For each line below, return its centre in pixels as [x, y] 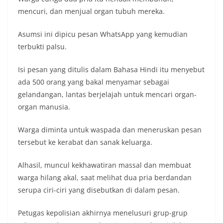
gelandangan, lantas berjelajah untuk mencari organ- [107, 95]
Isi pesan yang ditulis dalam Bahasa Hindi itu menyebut [111, 70]
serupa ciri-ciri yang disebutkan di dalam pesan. [99, 190]
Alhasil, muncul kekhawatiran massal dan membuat [105, 165]
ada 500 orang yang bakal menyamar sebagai [94, 82]
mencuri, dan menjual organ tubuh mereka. [91, 11]
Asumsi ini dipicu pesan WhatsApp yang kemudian [103, 34]
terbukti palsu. [42, 47]
